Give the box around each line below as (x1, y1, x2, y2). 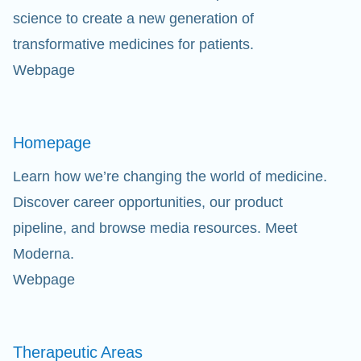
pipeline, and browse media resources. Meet (13, 220, 297, 236)
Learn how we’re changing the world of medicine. (13, 168, 327, 185)
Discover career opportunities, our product (13, 194, 283, 210)
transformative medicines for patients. (13, 36, 254, 52)
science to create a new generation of (13, 10, 254, 27)
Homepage (13, 134, 91, 151)
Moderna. (13, 246, 74, 262)
